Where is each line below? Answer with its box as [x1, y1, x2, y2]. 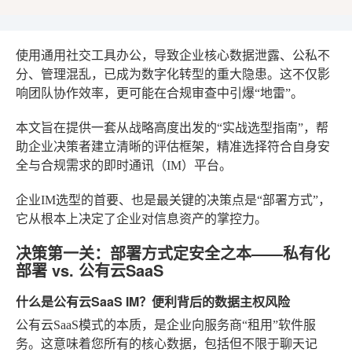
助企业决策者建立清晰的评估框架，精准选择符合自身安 [16, 140, 330, 153]
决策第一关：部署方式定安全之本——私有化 [16, 241, 330, 264]
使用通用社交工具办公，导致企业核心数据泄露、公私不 [16, 49, 330, 62]
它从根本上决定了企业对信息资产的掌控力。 [16, 212, 267, 225]
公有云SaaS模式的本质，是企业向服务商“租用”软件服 [16, 318, 316, 332]
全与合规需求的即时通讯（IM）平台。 [16, 159, 232, 172]
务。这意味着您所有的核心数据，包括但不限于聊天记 [16, 337, 317, 350]
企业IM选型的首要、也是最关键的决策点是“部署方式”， [16, 193, 331, 207]
